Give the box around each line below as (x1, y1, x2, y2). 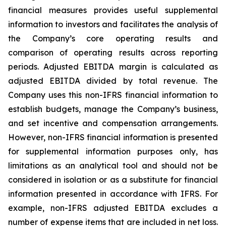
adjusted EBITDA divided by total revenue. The (8, 75, 218, 86)
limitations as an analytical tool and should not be (8, 160, 218, 171)
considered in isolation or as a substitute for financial (8, 174, 218, 185)
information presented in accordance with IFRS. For (8, 188, 218, 199)
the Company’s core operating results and (8, 33, 218, 43)
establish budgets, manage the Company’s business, (8, 103, 218, 114)
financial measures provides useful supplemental (8, 5, 218, 15)
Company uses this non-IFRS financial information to (8, 89, 218, 100)
